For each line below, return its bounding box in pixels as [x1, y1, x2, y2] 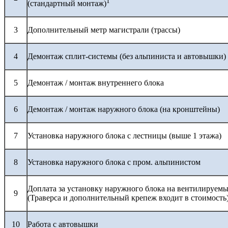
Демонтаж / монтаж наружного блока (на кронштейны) [27, 104, 220, 113]
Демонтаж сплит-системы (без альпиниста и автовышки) [27, 51, 226, 61]
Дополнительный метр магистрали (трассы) [27, 25, 180, 34]
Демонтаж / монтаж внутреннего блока [27, 78, 164, 87]
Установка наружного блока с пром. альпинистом [27, 157, 201, 166]
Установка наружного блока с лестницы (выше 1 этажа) [27, 131, 221, 140]
